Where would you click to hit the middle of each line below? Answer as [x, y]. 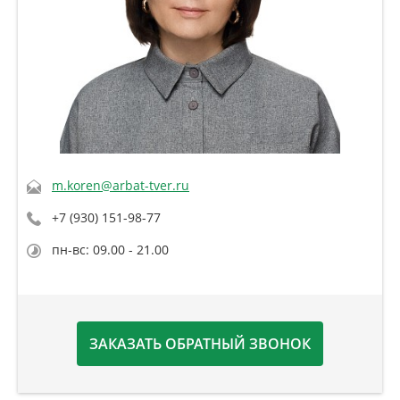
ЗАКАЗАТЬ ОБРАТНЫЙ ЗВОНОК [200, 343]
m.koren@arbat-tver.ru [121, 186]
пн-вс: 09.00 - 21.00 [110, 250]
